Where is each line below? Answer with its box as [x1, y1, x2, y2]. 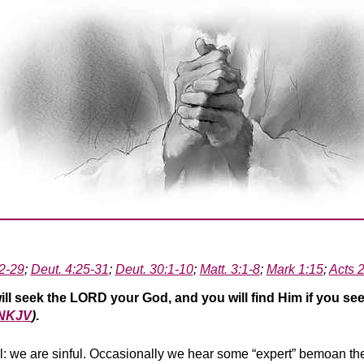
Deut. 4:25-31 [30, 262, 109, 277]
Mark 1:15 [266, 262, 323, 277]
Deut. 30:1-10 [115, 262, 193, 277]
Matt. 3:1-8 [199, 262, 260, 277]
